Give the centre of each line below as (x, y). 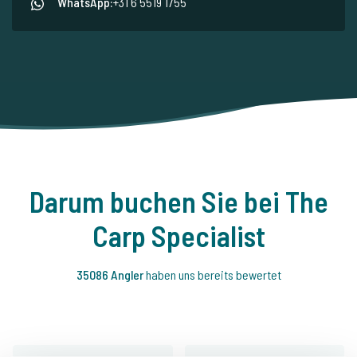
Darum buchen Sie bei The (178, 202)
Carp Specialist (178, 236)
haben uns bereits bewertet (213, 275)
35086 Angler (111, 275)
